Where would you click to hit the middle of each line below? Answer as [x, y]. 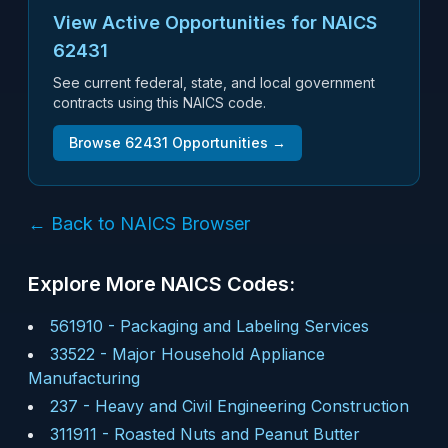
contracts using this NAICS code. [159, 102]
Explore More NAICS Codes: [161, 284]
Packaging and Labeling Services [244, 326]
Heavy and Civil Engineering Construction [252, 406]
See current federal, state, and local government [214, 82]
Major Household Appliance [218, 354]
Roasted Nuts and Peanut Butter [237, 434]
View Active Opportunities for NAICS [215, 22]
